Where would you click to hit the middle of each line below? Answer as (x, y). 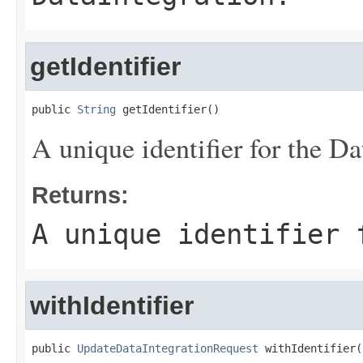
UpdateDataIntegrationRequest (168, 348)
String (96, 109)
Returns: (80, 195)
